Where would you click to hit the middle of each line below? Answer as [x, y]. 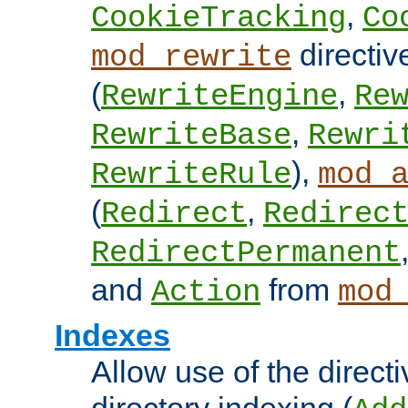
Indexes [112, 336]
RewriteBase [191, 136]
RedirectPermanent [246, 254]
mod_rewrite [191, 58]
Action [206, 293]
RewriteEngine [219, 97]
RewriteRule [191, 175]
